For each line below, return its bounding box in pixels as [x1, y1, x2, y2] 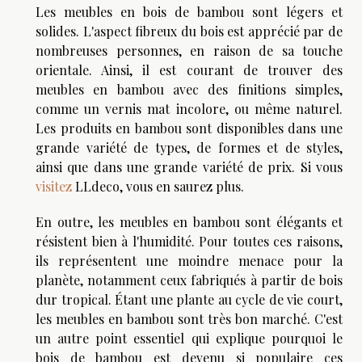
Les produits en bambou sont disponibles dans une [36, 119, 343, 137]
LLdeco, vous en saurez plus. [72, 177, 244, 195]
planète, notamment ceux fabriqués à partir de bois [36, 271, 343, 288]
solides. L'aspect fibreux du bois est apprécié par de [36, 22, 343, 40]
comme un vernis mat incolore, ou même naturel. [36, 99, 343, 117]
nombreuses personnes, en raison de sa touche [36, 41, 343, 59]
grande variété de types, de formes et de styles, [36, 138, 343, 156]
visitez [36, 177, 72, 195]
